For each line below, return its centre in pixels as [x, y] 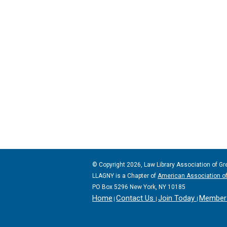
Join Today [177, 198]
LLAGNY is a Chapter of [125, 176]
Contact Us [136, 198]
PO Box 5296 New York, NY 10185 [139, 187]
